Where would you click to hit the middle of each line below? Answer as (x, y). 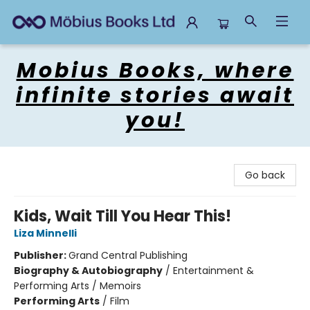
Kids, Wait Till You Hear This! (122, 216)
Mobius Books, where (155, 71)
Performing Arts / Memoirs (77, 286)
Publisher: (41, 255)
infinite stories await (155, 95)
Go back (265, 175)
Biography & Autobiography (88, 271)
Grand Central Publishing (128, 255)
